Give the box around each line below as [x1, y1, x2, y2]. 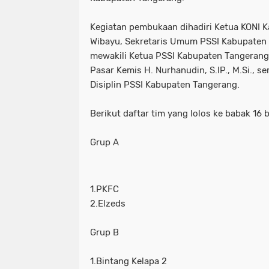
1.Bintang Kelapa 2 [90, 255, 167, 267]
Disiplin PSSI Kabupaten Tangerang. [90, 79, 240, 90]
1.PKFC [90, 183, 119, 195]
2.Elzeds [90, 198, 125, 209]
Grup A [90, 136, 119, 148]
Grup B [90, 226, 119, 238]
